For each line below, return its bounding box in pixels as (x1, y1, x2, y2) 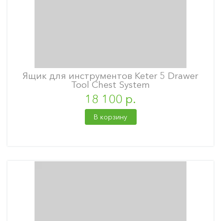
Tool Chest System (71, 79, 150, 90)
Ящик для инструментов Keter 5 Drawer (23, 70, 198, 81)
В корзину (94, 112, 127, 121)
